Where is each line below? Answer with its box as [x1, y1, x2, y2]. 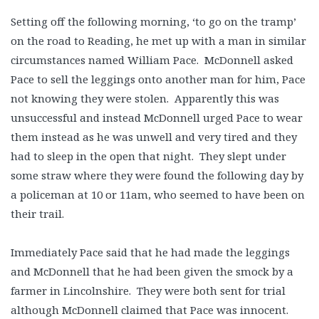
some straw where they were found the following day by [11, 168, 303, 182]
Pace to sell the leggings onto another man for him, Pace [11, 72, 305, 86]
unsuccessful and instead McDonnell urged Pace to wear [11, 110, 303, 125]
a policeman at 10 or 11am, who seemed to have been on [11, 187, 305, 202]
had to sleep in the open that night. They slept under [11, 149, 286, 163]
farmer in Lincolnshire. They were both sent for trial [11, 283, 286, 298]
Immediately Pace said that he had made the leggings [11, 245, 290, 259]
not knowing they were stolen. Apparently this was [11, 91, 279, 105]
